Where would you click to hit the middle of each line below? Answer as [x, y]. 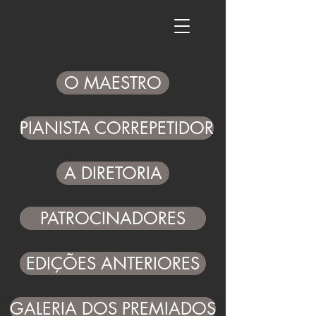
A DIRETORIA [113, 173]
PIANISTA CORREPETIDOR [117, 128]
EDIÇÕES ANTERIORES [113, 263]
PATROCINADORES [113, 218]
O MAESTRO [113, 83]
